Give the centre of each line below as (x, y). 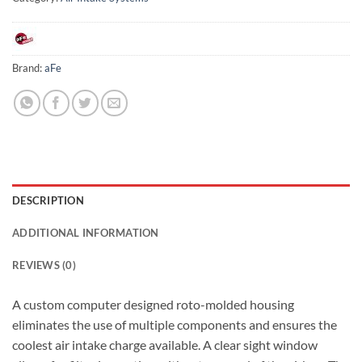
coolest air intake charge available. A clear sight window (165, 344)
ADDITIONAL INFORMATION (86, 232)
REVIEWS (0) (44, 265)
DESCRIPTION (48, 200)
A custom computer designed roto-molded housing (153, 304)
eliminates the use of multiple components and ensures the (175, 324)
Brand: (28, 67)
